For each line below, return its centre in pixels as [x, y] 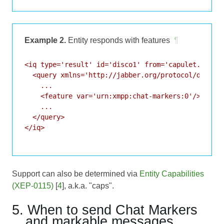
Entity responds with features [118, 40]
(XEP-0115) [33, 186]
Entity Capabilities [172, 174]
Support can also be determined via [76, 174]
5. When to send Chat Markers [105, 210]
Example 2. [45, 40]
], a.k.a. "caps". [88, 186]
